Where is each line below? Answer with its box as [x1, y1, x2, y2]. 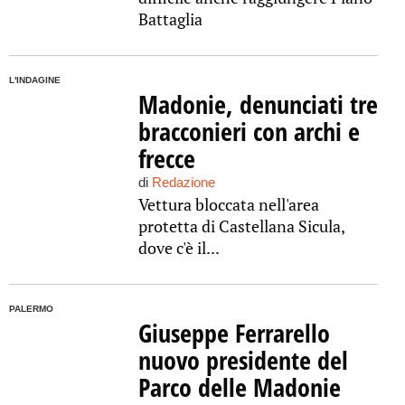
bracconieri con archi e [137, 114, 360, 148]
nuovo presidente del [137, 343, 348, 377]
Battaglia [137, 8, 202, 30]
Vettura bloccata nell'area [137, 193, 319, 215]
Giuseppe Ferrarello [137, 316, 330, 350]
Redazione [151, 174, 215, 190]
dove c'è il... [137, 237, 220, 259]
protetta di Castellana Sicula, [137, 215, 344, 237]
